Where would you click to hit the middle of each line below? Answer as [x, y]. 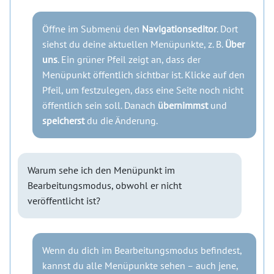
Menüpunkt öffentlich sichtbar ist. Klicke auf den [143, 75]
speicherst [63, 121]
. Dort [227, 29]
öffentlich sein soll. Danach [100, 106]
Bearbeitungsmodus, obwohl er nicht [105, 186]
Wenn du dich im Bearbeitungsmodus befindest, [142, 250]
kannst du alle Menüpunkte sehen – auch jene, [140, 266]
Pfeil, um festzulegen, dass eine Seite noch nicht [143, 90]
